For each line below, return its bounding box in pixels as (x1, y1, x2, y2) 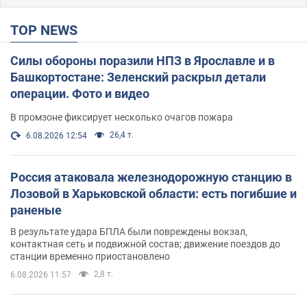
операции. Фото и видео (10, 86, 149, 101)
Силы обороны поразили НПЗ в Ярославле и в (10, 53, 275, 68)
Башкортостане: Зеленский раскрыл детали (10, 69, 266, 84)
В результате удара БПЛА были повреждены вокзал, (10, 225, 247, 237)
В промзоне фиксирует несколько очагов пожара (10, 111, 233, 123)
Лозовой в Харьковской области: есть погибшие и (10, 186, 297, 201)
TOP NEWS (19, 21, 77, 38)
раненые (10, 202, 62, 217)
